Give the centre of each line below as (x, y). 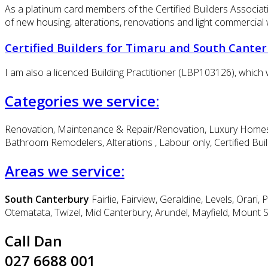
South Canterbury (47, 199)
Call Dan (33, 240)
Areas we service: (65, 171)
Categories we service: (82, 101)
